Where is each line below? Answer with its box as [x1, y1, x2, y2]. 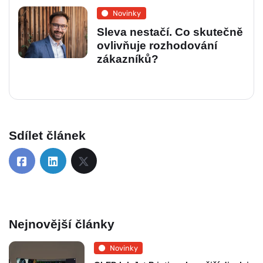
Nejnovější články [9, 217, 114, 231]
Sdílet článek [9, 128, 86, 142]
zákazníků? [96, 52, 159, 65]
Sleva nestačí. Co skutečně [96, 25, 243, 38]
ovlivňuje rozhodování [96, 39, 217, 52]
